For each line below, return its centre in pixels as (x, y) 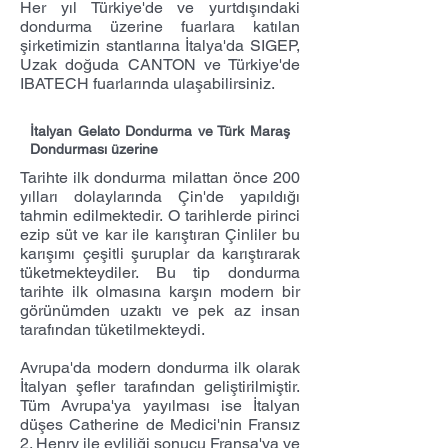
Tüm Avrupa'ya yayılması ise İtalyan (160, 405)
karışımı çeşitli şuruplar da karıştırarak (160, 253)
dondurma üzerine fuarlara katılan (160, 26)
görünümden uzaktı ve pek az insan (160, 310)
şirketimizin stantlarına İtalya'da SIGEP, (160, 45)
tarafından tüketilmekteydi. (112, 329)
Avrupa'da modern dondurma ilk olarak (160, 367)
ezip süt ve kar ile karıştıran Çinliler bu (160, 234)
